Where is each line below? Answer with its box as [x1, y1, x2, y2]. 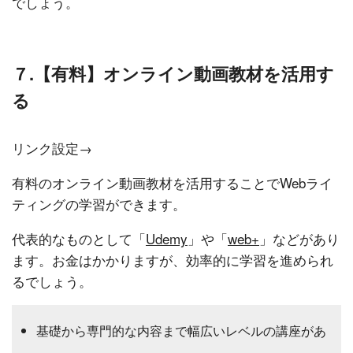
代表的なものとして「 [12, 228, 146, 248]
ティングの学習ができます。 [12, 193, 186, 214]
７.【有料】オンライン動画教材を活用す [12, 60, 334, 86]
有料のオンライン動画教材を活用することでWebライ [12, 172, 333, 192]
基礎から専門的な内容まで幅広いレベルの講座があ [36, 321, 326, 340]
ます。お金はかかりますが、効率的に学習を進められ [12, 249, 333, 269]
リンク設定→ [12, 137, 92, 158]
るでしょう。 [12, 270, 92, 291]
